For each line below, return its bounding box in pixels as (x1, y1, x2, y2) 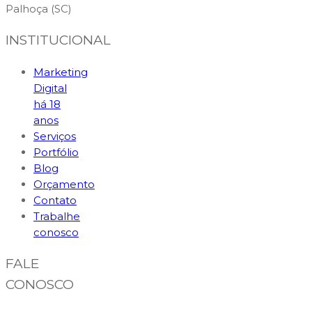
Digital (33, 81, 67, 95)
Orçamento (33, 178, 95, 192)
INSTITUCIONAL (6, 32, 111, 49)
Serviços (33, 130, 76, 143)
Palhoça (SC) (6, 2, 72, 16)
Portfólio (33, 146, 79, 159)
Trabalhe (33, 210, 80, 224)
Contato (33, 194, 77, 208)
